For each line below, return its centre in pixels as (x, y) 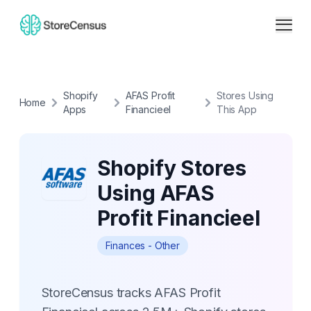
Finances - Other (142, 245)
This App (236, 109)
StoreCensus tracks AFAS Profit (131, 293)
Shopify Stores (172, 168)
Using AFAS (155, 193)
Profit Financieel (178, 218)
